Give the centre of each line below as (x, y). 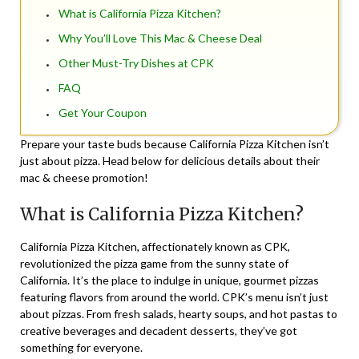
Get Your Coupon (103, 113)
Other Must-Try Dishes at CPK (136, 63)
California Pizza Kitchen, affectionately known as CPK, (155, 247)
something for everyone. (81, 348)
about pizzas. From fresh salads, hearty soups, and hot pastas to (179, 314)
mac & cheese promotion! (84, 178)
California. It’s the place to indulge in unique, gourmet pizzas (169, 280)
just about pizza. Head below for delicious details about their (170, 161)
